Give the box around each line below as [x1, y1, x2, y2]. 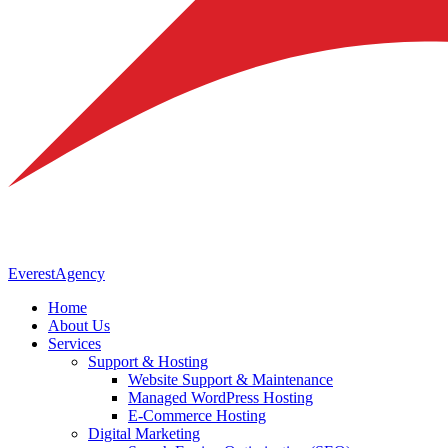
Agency [55, 264, 105, 282]
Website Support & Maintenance [128, 370, 333, 388]
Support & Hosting [88, 352, 208, 370]
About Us [48, 316, 110, 334]
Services [48, 334, 101, 352]
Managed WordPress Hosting [128, 388, 313, 406]
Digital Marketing [88, 424, 200, 442]
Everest [8, 264, 55, 282]
